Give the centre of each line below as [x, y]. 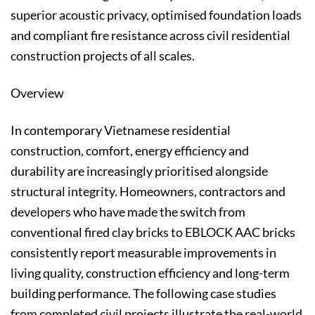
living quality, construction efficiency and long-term [150, 272]
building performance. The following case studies [143, 293]
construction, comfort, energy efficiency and [130, 150]
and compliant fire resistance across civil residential [150, 35]
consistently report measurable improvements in [143, 252]
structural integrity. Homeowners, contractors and [148, 191]
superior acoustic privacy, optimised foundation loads [156, 15]
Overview [37, 92]
